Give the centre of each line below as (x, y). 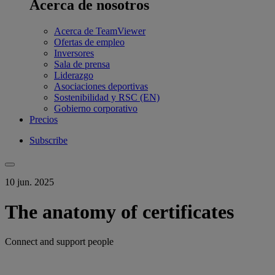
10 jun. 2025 (29, 182)
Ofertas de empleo (89, 42)
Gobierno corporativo (96, 108)
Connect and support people (59, 242)
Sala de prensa (82, 64)
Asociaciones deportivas (101, 86)
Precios (44, 119)
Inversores (74, 53)
